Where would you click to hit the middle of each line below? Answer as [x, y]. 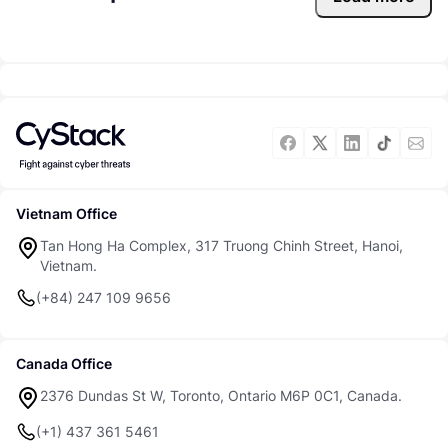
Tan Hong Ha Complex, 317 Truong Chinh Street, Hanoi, [221, 245]
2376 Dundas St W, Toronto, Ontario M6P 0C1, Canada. [221, 395]
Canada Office [64, 363]
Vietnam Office [66, 213]
